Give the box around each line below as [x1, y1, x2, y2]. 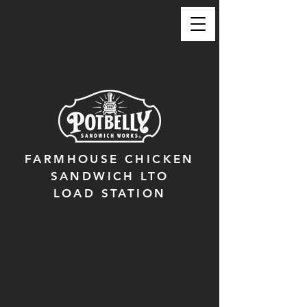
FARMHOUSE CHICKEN [25, 152, 195, 166]
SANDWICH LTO [50, 169, 169, 183]
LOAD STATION [53, 186, 167, 200]
